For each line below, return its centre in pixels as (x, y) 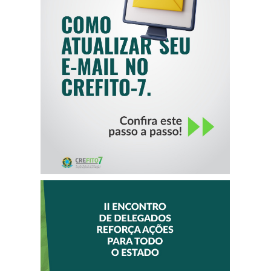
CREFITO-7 (135, 58)
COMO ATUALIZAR (135, 27)
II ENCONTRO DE (135, 247)
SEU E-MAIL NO (135, 42)
